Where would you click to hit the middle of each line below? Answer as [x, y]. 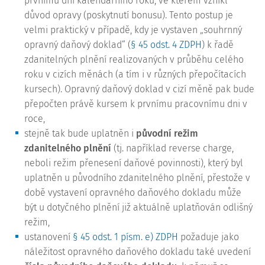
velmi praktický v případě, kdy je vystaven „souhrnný [133, 30]
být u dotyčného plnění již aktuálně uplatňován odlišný [138, 207]
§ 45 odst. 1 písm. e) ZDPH [125, 237]
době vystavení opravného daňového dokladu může [133, 193]
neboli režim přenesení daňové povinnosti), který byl [134, 163]
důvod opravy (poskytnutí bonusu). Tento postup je [129, 15]
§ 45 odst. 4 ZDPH [166, 45]
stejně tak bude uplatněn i [80, 133]
